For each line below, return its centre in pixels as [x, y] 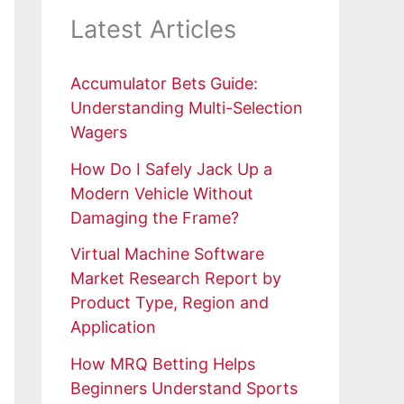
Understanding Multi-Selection [187, 108]
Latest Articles [153, 29]
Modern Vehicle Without [162, 193]
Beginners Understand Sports [184, 388]
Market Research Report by [176, 279]
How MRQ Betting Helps [163, 363]
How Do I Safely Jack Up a [171, 169]
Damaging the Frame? [155, 217]
